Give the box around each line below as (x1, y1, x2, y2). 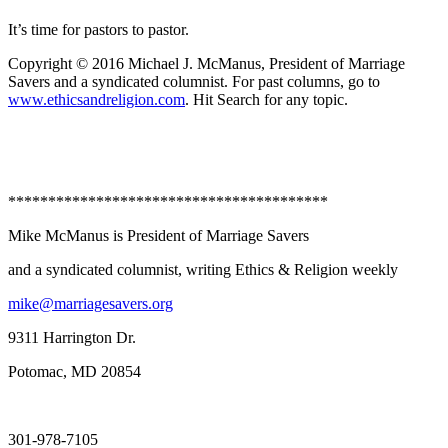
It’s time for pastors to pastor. (8, 20, 189, 38)
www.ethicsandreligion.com (8, 90, 185, 108)
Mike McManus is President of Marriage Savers (8, 226, 309, 244)
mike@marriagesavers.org (8, 294, 173, 312)
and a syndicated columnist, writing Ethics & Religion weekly (8, 260, 398, 278)
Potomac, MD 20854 (8, 362, 141, 380)
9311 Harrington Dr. (8, 328, 136, 346)
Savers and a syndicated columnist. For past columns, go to (8, 72, 380, 90)
